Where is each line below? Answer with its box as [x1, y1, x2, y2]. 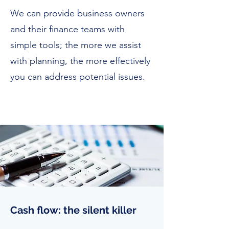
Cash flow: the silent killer [10, 204, 136, 216]
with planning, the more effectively [10, 55, 150, 66]
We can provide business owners [10, 8, 145, 19]
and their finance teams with [10, 24, 125, 35]
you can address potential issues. [10, 71, 148, 82]
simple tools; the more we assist [10, 39, 141, 51]
